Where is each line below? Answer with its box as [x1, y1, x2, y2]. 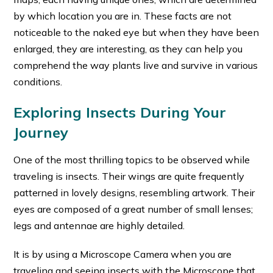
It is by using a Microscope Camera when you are [13, 247, 232, 260]
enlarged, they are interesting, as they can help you [13, 42, 243, 55]
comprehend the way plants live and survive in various [13, 58, 258, 71]
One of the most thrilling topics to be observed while [13, 153, 250, 166]
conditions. [13, 75, 63, 88]
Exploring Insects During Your [13, 102, 227, 121]
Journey [13, 122, 69, 141]
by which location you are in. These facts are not [13, 9, 232, 22]
